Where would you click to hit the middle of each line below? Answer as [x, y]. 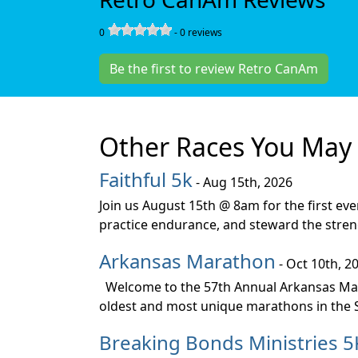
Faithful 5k [146, 179]
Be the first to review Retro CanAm [214, 69]
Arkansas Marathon [187, 261]
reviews [204, 32]
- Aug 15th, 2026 [243, 182]
